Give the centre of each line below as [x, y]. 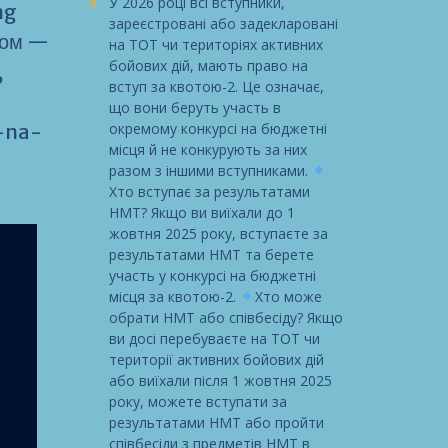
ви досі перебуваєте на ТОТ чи [214, 338]
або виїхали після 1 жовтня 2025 [220, 380]
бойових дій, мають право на [208, 65]
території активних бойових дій [216, 359]
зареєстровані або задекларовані [223, 23]
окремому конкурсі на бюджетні [217, 128]
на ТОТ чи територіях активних [215, 44]
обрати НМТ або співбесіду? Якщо [225, 317]
